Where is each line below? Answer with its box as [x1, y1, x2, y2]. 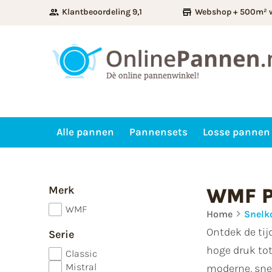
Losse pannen [202, 126, 270, 138]
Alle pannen [56, 126, 114, 138]
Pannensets [129, 126, 188, 138]
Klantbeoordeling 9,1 [62, 7, 142, 17]
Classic [66, 247, 97, 259]
